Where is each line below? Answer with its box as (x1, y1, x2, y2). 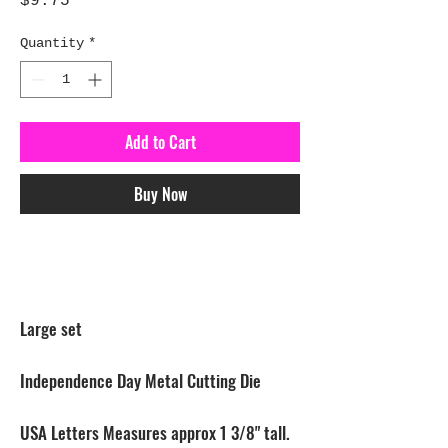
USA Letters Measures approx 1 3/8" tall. (20, 420, 290, 445)
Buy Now (133, 182, 187, 206)
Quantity (20, 35, 84, 51)
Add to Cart (124, 130, 196, 154)
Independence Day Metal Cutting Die (20, 368, 261, 393)
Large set (20, 316, 82, 341)
